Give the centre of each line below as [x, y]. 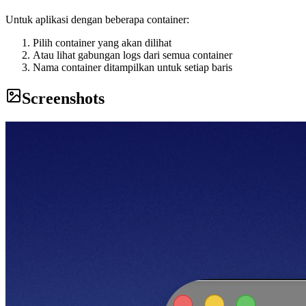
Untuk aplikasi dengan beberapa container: [97, 20]
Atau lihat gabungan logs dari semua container [133, 55]
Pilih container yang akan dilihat [102, 43]
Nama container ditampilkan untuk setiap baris [133, 68]
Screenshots [63, 99]
